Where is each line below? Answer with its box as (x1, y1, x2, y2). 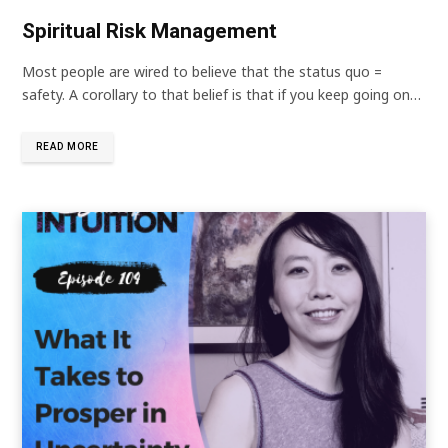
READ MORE (36, 140, 99, 152)
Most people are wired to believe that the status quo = (22, 61, 382, 81)
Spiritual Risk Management (22, 18, 277, 43)
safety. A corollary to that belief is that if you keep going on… (22, 84, 421, 104)
